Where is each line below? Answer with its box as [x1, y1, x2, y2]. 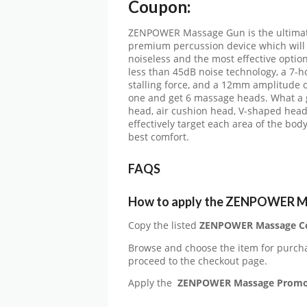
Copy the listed [128, 219, 197, 232]
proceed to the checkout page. [128, 254, 267, 267]
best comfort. [128, 130, 189, 143]
